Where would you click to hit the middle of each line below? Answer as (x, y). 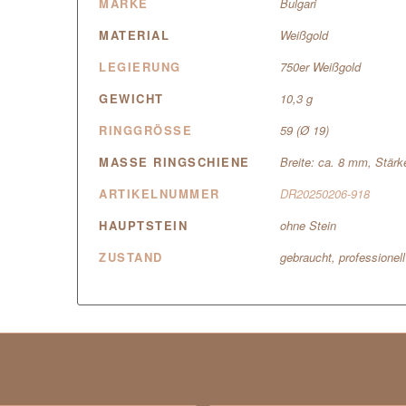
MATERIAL (135, 35)
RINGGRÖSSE (141, 130)
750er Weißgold (321, 67)
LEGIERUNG (140, 67)
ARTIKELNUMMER (159, 194)
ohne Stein (309, 226)
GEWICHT (131, 99)
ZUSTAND (131, 257)
